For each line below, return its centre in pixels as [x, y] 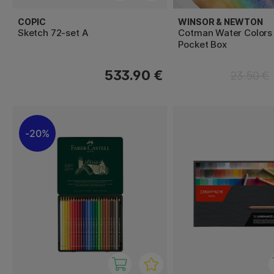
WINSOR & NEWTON [220, 22]
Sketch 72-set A [53, 33]
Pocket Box [202, 45]
